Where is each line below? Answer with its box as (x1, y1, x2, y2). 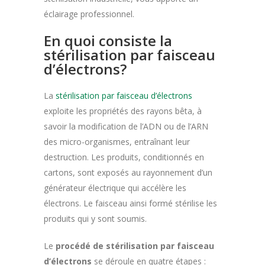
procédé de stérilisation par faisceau (56, 240, 214, 251)
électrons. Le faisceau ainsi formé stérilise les (44, 197, 217, 209)
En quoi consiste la (44, 30, 172, 50)
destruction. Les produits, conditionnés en (44, 151, 204, 163)
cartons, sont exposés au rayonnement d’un (44, 166, 212, 178)
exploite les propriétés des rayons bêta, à (44, 105, 202, 117)
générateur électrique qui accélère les (44, 182, 186, 193)
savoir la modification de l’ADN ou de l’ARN (44, 120, 208, 132)
